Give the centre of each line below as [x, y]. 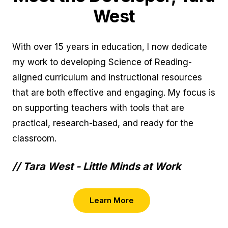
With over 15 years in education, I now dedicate [109, 47]
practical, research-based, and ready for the [103, 123]
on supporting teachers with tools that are [98, 108]
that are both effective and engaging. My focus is [113, 92]
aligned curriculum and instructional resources [107, 77]
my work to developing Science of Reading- [102, 62]
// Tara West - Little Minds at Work [96, 166]
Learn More [111, 200]
